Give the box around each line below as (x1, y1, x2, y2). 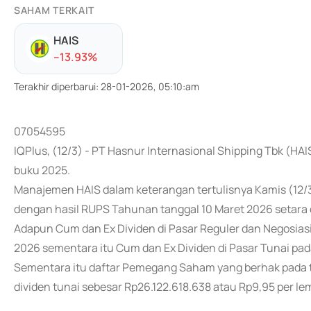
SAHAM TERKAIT (14, 3, 95, 17)
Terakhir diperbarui (14, 80, 96, 93)
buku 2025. (14, 162, 70, 178)
